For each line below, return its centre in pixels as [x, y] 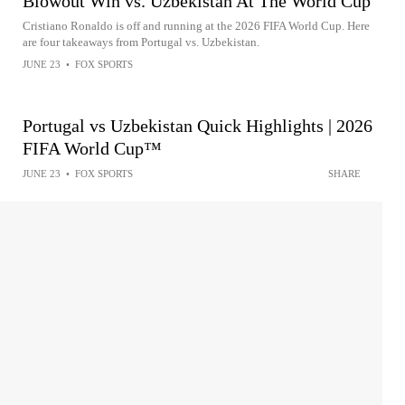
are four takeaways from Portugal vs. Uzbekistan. [141, 42]
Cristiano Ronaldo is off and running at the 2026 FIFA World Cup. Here [196, 26]
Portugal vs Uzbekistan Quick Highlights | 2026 [198, 126]
